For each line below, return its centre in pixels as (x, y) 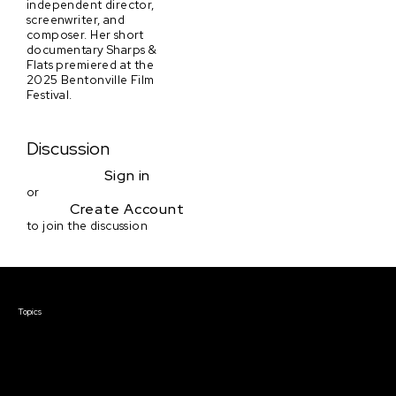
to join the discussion (88, 226)
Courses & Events (118, 297)
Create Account (127, 209)
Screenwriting (118, 325)
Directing (118, 359)
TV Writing (118, 342)
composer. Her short (85, 34)
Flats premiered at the (91, 64)
